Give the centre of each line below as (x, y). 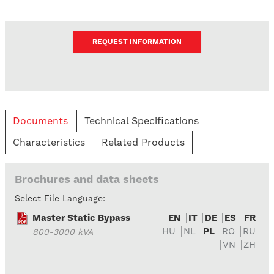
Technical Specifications (142, 121)
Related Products (143, 143)
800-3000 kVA (63, 232)
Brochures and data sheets (87, 179)
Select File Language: (60, 198)
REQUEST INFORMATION (137, 42)
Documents (40, 121)
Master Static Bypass (81, 218)
